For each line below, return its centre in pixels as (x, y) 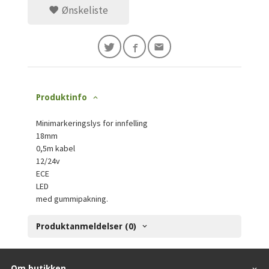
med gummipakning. (72, 198)
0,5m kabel (56, 148)
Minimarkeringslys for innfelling (92, 123)
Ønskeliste (84, 10)
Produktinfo (62, 97)
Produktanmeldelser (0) (86, 227)
